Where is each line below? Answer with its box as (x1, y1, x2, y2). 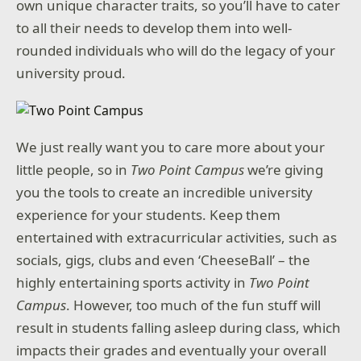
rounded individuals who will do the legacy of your (16, 40, 336, 60)
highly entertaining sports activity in (16, 272, 250, 292)
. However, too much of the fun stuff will (66, 295, 322, 314)
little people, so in (16, 160, 131, 179)
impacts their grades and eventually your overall (16, 340, 327, 359)
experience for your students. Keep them (16, 205, 281, 224)
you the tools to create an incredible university (16, 182, 313, 201)
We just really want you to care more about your (16, 137, 326, 156)
